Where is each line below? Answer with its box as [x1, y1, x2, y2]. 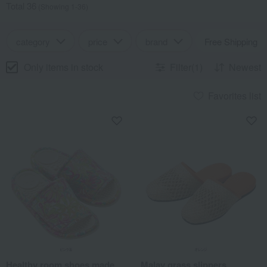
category [16, 35, 50, 48]
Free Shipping [204, 35, 257, 48]
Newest [229, 60, 261, 74]
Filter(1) [170, 60, 203, 74]
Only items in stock [24, 60, 103, 74]
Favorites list [208, 89, 261, 103]
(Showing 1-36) [36, 1, 88, 11]
